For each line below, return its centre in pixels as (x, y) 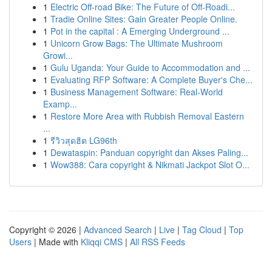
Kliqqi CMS (102, 242)
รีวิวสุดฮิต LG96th (84, 140)
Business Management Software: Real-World (137, 92)
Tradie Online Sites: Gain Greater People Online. (144, 19)
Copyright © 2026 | (46, 229)
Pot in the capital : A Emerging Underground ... (140, 31)
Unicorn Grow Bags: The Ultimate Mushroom (137, 43)
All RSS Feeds (158, 242)
